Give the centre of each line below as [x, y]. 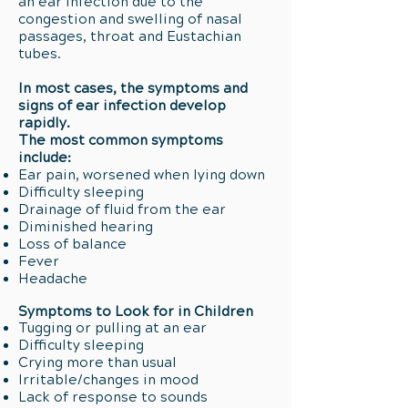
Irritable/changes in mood [108, 380]
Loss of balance [72, 244]
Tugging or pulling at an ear [112, 328]
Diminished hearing [86, 227]
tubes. [41, 54]
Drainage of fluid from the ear [122, 209]
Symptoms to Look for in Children [136, 311]
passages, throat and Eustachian [130, 36]
